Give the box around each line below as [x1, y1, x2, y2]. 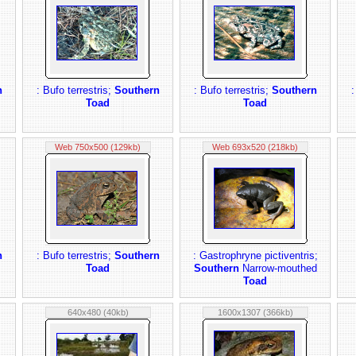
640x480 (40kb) [67, 308, 129, 317]
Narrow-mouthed [238, 262, 317, 274]
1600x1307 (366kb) [217, 308, 293, 317]
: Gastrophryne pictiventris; [192, 250, 318, 261]
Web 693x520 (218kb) [212, 142, 298, 152]
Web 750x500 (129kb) [55, 142, 141, 152]
